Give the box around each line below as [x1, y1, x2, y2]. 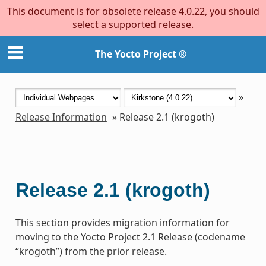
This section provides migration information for [15, 216, 230, 229]
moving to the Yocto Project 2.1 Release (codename [15, 230, 245, 243]
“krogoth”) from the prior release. [15, 244, 167, 258]
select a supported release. [72, 18, 194, 31]
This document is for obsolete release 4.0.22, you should [7, 5, 259, 18]
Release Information [15, 110, 107, 123]
